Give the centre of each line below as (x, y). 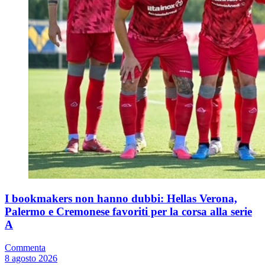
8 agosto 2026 (31, 258)
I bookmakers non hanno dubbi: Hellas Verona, (121, 198)
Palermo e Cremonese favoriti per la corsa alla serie (128, 211)
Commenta (25, 247)
